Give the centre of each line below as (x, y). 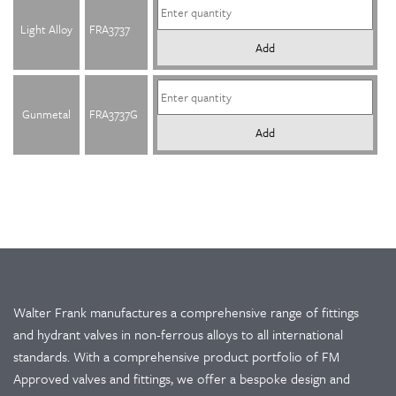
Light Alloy (46, 30)
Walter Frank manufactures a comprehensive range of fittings (186, 312)
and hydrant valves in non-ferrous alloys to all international (178, 335)
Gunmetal (46, 114)
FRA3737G (114, 114)
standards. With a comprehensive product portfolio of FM (176, 357)
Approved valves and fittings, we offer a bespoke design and (182, 379)
